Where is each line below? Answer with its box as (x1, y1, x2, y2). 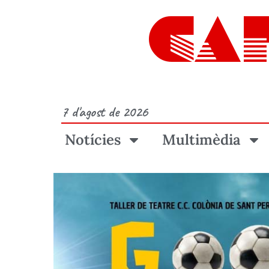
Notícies (64, 130, 121, 149)
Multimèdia (162, 130, 241, 149)
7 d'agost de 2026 (61, 103, 148, 121)
